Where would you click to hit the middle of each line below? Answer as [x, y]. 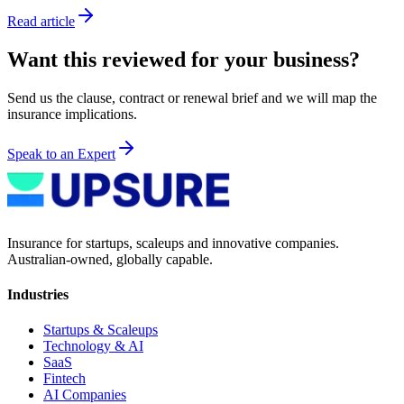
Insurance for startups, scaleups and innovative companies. [173, 243]
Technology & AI [93, 346]
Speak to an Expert [61, 153]
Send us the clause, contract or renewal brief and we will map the [192, 97]
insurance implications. [72, 114]
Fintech [64, 379]
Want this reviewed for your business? [184, 59]
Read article [41, 21]
